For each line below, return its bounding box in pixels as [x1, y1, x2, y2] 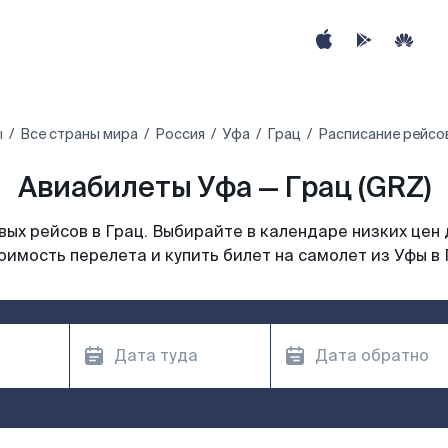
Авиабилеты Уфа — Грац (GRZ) [17, 169, 431, 206]
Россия [154, 125, 205, 143]
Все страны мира [19, 125, 138, 143]
